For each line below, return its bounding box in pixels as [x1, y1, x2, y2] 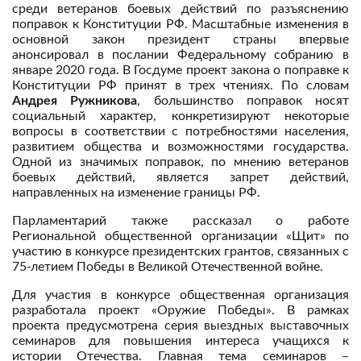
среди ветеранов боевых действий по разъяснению [12, 2, 349, 15]
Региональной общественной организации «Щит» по [12, 230, 349, 243]
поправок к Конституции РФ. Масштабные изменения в [12, 18, 349, 31]
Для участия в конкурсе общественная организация [12, 288, 349, 301]
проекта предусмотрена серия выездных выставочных [12, 319, 349, 332]
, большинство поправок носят [137, 94, 349, 107]
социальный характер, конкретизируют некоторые [12, 110, 349, 122]
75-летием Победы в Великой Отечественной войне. [12, 260, 323, 273]
